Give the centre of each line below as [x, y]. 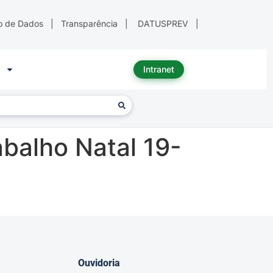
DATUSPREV [163, 23]
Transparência [89, 23]
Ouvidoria [99, 263]
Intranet [158, 69]
